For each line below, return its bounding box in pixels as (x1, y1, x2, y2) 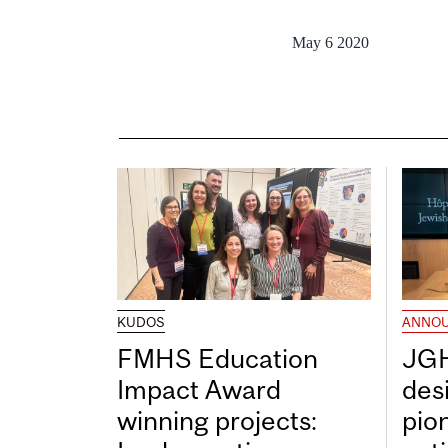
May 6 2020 (292, 33, 369, 51)
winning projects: (117, 405, 317, 437)
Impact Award (117, 374, 281, 406)
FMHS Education (117, 343, 318, 375)
